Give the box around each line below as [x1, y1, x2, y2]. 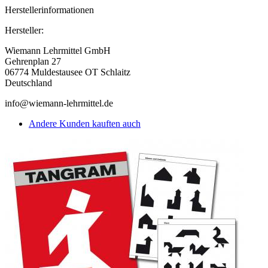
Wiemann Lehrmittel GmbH [5, 45, 111, 56]
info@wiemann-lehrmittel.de [5, 98, 113, 109]
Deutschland [5, 78, 52, 89]
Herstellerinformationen [5, 5, 94, 16]
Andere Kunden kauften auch [29, 118, 141, 129]
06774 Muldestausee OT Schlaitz [5, 67, 130, 78]
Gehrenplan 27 [5, 56, 61, 67]
